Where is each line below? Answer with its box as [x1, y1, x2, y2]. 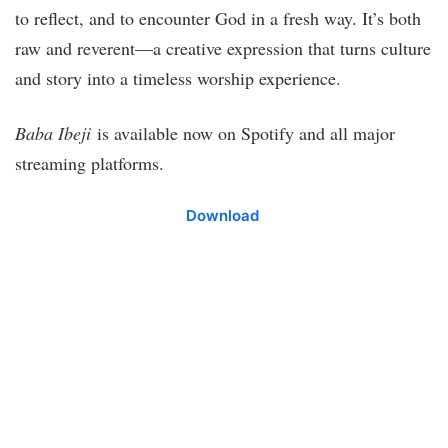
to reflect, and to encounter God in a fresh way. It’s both [15, 6, 421, 30]
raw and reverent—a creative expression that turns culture [15, 36, 431, 60]
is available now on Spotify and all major [91, 121, 395, 145]
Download [185, 206, 263, 225]
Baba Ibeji [15, 121, 91, 145]
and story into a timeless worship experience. [15, 66, 341, 90]
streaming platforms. [15, 151, 164, 175]
